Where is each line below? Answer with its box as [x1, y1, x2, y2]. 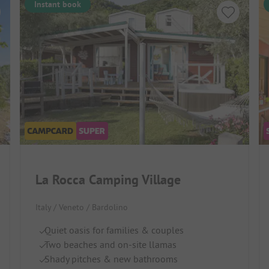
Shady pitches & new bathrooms [44, 252, 178, 265]
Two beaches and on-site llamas [44, 238, 177, 250]
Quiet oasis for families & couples [44, 223, 184, 236]
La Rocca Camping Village [35, 171, 181, 188]
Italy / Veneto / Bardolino [35, 201, 128, 213]
